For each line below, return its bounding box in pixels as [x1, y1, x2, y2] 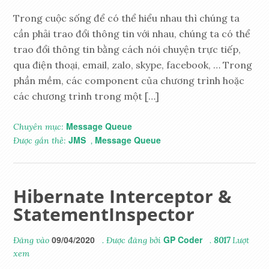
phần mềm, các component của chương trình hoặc [13, 74, 245, 87]
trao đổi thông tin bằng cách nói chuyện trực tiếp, [13, 43, 241, 56]
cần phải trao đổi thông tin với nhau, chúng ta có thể [13, 28, 251, 40]
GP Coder [163, 234, 203, 246]
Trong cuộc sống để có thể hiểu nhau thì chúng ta [13, 12, 240, 25]
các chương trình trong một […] [13, 90, 160, 103]
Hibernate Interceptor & [13, 184, 232, 209]
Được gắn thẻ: [13, 135, 69, 147]
